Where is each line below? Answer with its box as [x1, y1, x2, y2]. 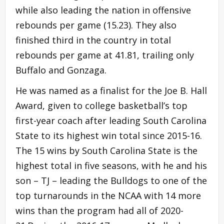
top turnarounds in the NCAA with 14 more [15, 189, 201, 201]
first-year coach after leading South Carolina [15, 114, 206, 126]
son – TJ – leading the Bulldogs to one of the [15, 174, 207, 186]
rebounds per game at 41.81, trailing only [15, 48, 194, 61]
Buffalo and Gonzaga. [15, 63, 106, 76]
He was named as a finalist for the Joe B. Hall [15, 84, 207, 96]
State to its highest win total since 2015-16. [15, 129, 202, 141]
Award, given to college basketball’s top [15, 99, 187, 111]
